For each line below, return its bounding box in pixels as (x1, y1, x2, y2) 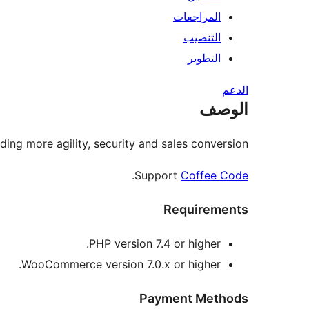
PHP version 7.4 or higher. (89, 236, 221, 250)
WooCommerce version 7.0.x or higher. (21, 257, 221, 271)
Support (134, 168, 181, 183)
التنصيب (183, 30, 221, 45)
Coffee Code (181, 168, 248, 183)
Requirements (163, 202, 248, 217)
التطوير (188, 51, 221, 66)
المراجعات (173, 10, 221, 24)
